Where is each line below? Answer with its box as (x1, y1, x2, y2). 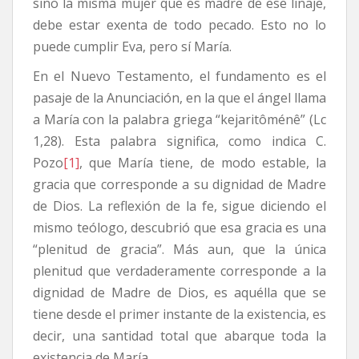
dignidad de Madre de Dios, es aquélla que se (33, 283, 326, 301)
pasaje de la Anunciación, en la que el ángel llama (33, 88, 326, 107)
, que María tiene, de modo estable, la (79, 153, 326, 171)
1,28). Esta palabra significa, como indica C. (33, 131, 326, 150)
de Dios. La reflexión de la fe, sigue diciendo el (33, 196, 326, 215)
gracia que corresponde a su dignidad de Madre (33, 175, 326, 193)
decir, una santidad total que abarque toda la (33, 326, 326, 345)
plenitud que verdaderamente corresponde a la (33, 261, 326, 280)
